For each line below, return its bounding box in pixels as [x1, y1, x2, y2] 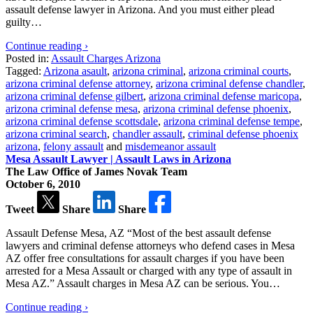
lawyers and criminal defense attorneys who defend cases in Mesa [6, 239, 295, 252]
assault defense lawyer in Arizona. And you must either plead [6, 3, 275, 15]
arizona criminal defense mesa [6, 102, 138, 115]
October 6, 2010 [6, 177, 80, 190]
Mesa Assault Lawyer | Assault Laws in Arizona [6, 152, 231, 165]
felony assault [43, 140, 103, 152]
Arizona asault [43, 64, 107, 77]
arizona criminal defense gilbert [6, 89, 143, 102]
